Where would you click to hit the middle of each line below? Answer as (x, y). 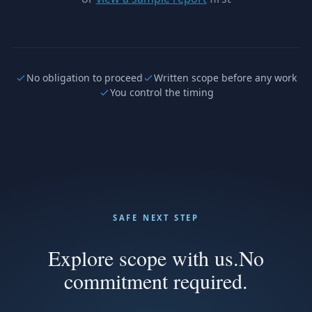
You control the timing (162, 92)
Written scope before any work (225, 78)
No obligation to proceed (85, 78)
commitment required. (156, 281)
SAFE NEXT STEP (156, 218)
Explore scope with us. (143, 258)
